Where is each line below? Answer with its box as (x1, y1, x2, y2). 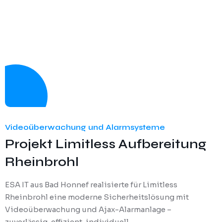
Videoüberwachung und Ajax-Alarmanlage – (5, 205, 171, 215)
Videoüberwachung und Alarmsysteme (5, 122, 165, 132)
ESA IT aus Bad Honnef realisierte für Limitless (5, 180, 177, 190)
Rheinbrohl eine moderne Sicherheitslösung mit (5, 192, 189, 202)
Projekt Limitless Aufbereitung (5, 136, 206, 152)
